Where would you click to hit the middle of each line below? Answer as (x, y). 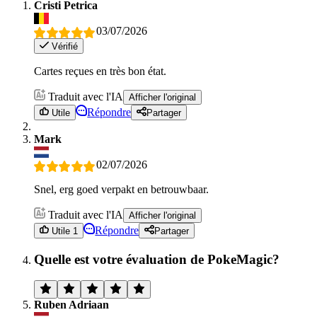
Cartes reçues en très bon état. (100, 71)
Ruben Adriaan (71, 305)
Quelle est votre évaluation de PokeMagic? (157, 259)
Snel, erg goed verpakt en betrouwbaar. (121, 189)
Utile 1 (64, 231)
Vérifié (64, 46)
